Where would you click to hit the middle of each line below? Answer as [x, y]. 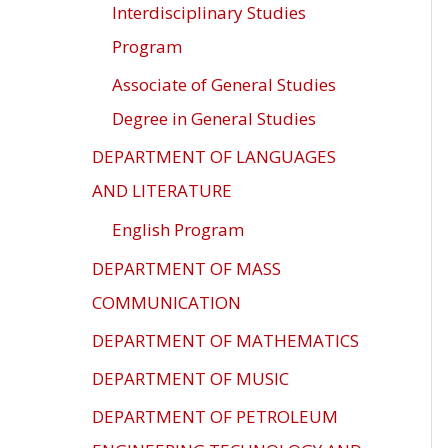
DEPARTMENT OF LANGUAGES [214, 157]
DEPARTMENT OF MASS [186, 268]
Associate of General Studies [224, 84]
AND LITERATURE [162, 191]
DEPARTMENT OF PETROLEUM [215, 417]
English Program [178, 230]
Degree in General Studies [214, 118]
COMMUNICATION [166, 302]
